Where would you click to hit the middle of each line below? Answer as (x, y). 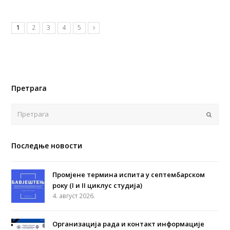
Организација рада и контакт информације (129, 224)
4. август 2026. (74, 196)
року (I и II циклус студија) (98, 186)
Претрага (29, 88)
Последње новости (47, 146)
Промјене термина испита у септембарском (129, 175)
